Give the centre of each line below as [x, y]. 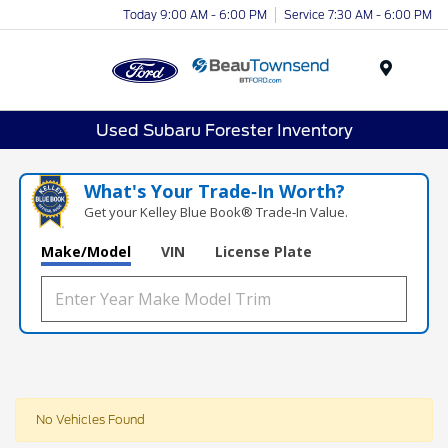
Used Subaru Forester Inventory [224, 130]
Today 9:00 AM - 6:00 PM [195, 14]
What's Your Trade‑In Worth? [214, 191]
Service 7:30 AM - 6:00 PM [358, 14]
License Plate [264, 252]
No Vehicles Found [90, 420]
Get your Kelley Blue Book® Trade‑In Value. [215, 212]
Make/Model [86, 252]
